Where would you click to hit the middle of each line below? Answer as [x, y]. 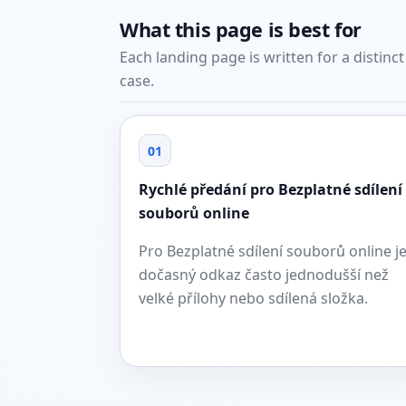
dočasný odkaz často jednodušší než [264, 275]
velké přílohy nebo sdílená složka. [253, 298]
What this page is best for [241, 29]
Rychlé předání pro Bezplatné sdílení [271, 189]
